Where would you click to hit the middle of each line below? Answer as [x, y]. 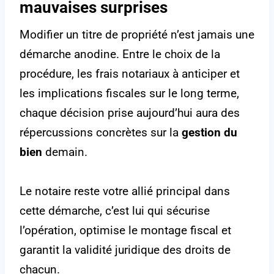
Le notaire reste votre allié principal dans [125, 191]
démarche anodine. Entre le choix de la [120, 54]
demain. [65, 152]
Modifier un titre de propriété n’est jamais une [137, 35]
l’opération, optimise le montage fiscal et [125, 231]
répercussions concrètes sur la [101, 133]
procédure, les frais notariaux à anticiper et [130, 74]
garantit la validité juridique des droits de [125, 250]
